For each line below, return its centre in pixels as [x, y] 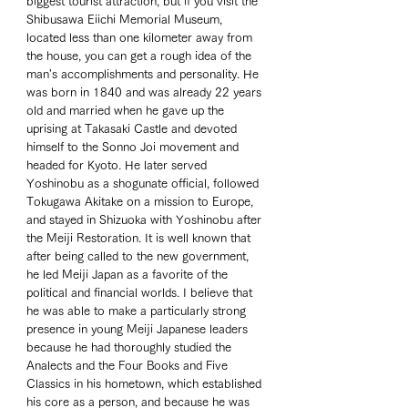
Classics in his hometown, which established [146, 384]
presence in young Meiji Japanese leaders [139, 330]
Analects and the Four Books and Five [129, 366]
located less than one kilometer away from [141, 38]
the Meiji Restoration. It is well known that [140, 239]
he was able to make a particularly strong [138, 311]
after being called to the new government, [139, 257]
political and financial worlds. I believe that [141, 293]
